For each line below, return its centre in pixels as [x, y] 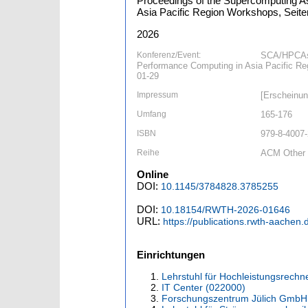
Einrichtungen [171, 255]
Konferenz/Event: [169, 55]
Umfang [152, 114]
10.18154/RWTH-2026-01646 [225, 210]
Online [153, 175]
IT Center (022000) [203, 288]
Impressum [157, 95]
